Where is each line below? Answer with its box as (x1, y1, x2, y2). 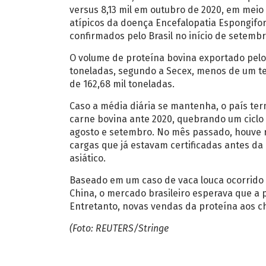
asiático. (69, 153, 106, 164)
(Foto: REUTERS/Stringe (69, 223, 169, 234)
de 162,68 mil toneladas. (69, 78, 175, 90)
